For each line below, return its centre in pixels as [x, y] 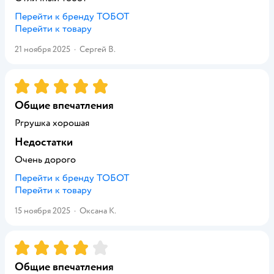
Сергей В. [98, 49]
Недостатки [44, 142]
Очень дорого [45, 160]
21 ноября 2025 [43, 49]
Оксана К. [98, 211]
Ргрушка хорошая [52, 123]
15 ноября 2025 [43, 211]
